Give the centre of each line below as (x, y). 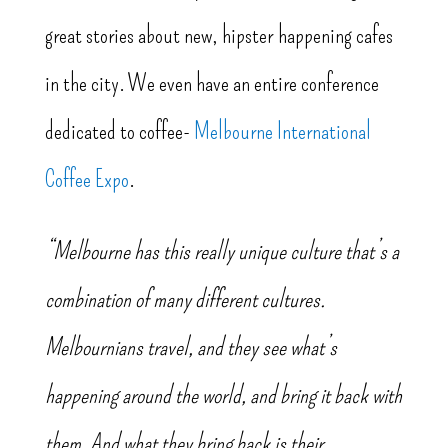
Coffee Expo (86, 179)
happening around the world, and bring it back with (223, 395)
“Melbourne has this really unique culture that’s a (221, 251)
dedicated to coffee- (119, 131)
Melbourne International (282, 131)
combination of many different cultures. (184, 299)
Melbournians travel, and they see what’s (190, 347)
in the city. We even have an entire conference (211, 83)
